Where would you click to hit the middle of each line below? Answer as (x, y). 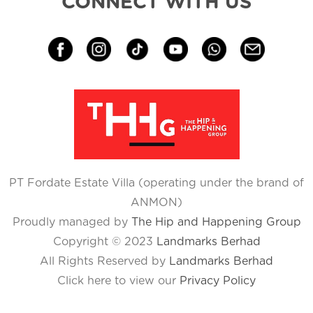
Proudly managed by (72, 222)
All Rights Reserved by (103, 261)
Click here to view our (117, 281)
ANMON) (156, 202)
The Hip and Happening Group (216, 222)
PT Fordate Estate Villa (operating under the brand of (156, 183)
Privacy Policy (218, 281)
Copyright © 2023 (103, 241)
